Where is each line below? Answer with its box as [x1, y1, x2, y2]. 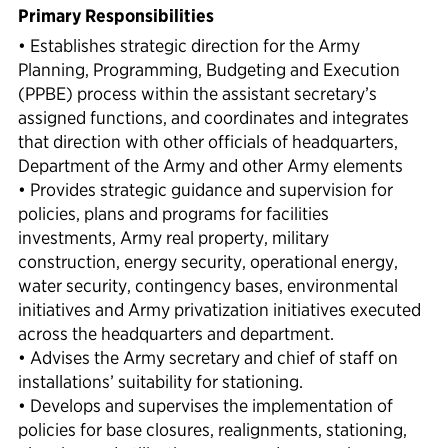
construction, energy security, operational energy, [18, 251, 398, 273]
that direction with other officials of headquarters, [18, 131, 398, 153]
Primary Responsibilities [18, 5, 214, 27]
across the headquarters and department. [18, 323, 334, 345]
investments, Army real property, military [18, 227, 329, 249]
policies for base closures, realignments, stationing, [18, 419, 407, 441]
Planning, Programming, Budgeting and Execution [18, 59, 400, 81]
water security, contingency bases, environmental [18, 275, 398, 297]
